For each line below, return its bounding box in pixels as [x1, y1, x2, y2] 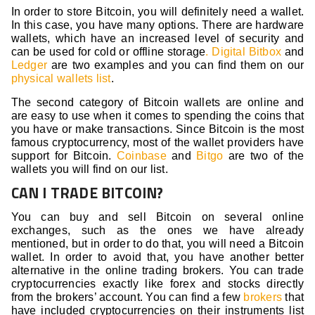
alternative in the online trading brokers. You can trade [11, 264, 304, 277]
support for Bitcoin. [11, 150, 117, 162]
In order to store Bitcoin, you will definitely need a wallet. [11, 6, 304, 18]
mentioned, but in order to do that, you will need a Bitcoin [11, 238, 304, 250]
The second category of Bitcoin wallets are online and [11, 96, 304, 109]
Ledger [11, 59, 48, 72]
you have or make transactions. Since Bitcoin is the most [11, 123, 304, 136]
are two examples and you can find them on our [47, 59, 304, 72]
